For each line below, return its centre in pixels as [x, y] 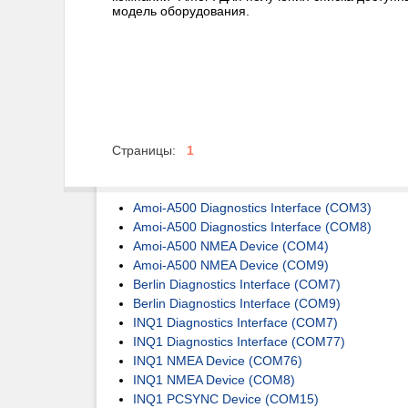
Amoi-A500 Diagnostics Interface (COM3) [252, 208]
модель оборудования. [181, 11]
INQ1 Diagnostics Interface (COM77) [239, 342]
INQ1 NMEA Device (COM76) [218, 361]
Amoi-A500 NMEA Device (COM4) [231, 246]
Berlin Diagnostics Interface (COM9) [237, 303]
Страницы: [146, 150]
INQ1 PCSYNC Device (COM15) [226, 399]
